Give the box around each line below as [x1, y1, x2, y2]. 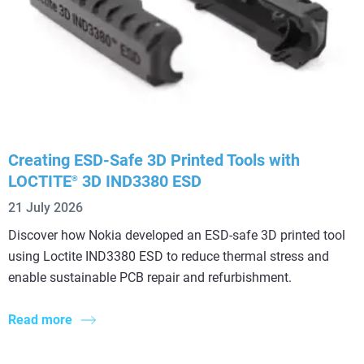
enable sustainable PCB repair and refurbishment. [8, 269, 292, 285]
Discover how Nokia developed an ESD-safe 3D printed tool [8, 227, 345, 243]
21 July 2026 [8, 199, 83, 215]
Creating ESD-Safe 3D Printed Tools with [8, 149, 300, 170]
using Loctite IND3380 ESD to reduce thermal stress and [8, 248, 329, 264]
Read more [8, 311, 72, 327]
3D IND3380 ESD [78, 171, 201, 191]
